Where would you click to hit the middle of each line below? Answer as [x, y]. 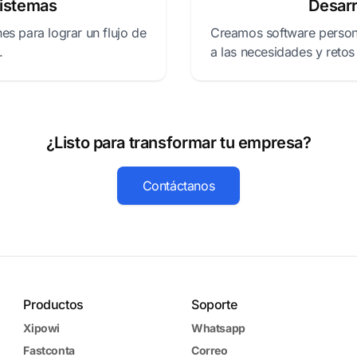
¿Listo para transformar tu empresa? [178, 143]
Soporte [214, 304]
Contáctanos [178, 186]
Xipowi [41, 328]
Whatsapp [218, 328]
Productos [53, 304]
